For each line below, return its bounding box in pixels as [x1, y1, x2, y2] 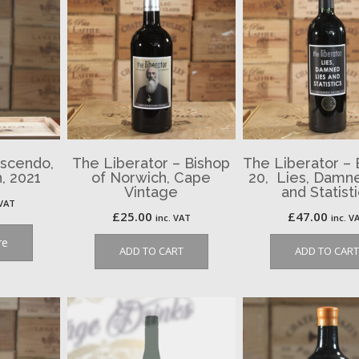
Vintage [124, 183, 179, 200]
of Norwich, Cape [91, 168, 212, 186]
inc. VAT [155, 211, 191, 224]
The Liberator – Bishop [72, 154, 231, 171]
